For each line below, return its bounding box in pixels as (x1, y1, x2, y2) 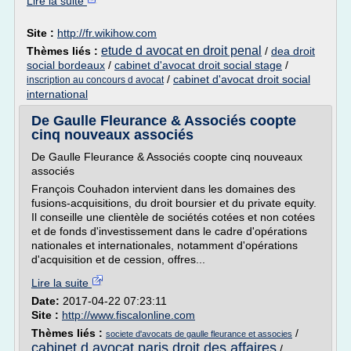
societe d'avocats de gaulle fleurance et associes (106, 329, 292, 338)
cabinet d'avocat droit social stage (114, 59, 282, 71)
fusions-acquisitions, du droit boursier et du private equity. (31, 197, 317, 209)
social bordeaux (27, 59, 105, 71)
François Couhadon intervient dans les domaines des (31, 183, 295, 195)
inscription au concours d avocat (27, 74, 164, 85)
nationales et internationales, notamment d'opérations (31, 239, 298, 251)
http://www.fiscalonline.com (62, 309, 195, 321)
